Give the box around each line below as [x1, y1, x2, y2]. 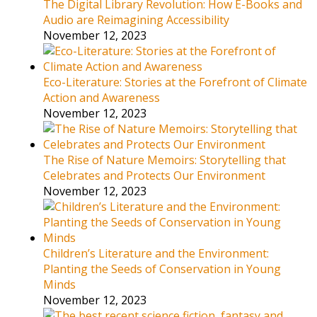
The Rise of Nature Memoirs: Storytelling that [42, 151, 286, 168]
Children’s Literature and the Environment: [42, 245, 269, 261]
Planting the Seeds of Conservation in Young [42, 260, 281, 277]
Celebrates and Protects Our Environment [42, 167, 265, 183]
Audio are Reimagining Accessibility [42, 11, 229, 28]
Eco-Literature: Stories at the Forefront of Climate [42, 74, 307, 90]
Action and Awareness [42, 89, 160, 105]
